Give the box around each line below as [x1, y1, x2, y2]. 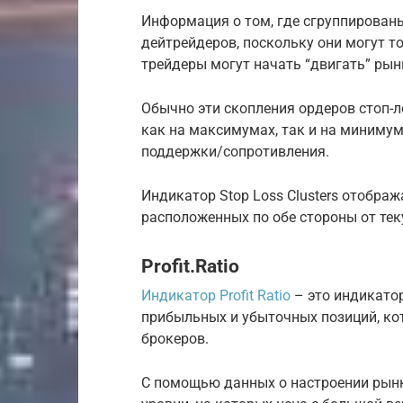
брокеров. [141, 330, 209, 348]
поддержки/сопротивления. [141, 142, 329, 160]
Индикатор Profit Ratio [141, 287, 291, 305]
